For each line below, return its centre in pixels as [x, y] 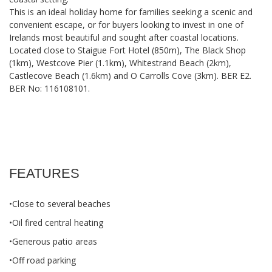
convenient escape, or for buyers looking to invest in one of [126, 25]
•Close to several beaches [60, 204]
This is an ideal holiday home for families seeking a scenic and [131, 12]
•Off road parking [42, 260]
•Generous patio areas [53, 241]
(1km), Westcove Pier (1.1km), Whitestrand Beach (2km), [120, 63]
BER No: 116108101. [49, 88]
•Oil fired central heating [56, 223]
